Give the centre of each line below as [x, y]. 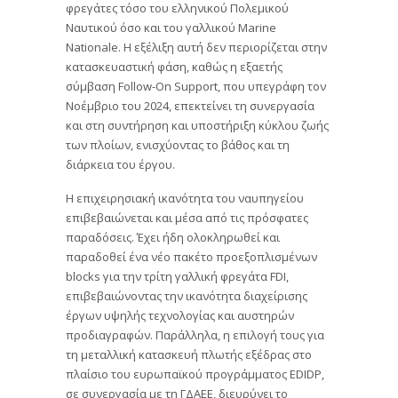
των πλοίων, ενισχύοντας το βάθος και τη [178, 144]
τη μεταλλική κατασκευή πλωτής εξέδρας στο [189, 353]
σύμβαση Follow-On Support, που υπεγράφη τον [196, 86]
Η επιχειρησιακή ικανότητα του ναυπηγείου [185, 197]
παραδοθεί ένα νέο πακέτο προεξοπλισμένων [191, 255]
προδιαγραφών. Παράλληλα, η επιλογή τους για [195, 334]
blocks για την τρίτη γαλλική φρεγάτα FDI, [177, 275]
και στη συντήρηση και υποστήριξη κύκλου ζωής [197, 125]
